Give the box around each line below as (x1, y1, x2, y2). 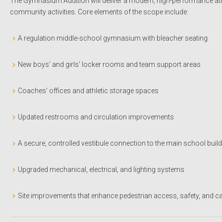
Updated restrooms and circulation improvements (18, 112, 174, 121)
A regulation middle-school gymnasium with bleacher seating (18, 34, 208, 42)
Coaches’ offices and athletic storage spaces (18, 86, 159, 95)
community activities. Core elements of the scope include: (10, 7, 188, 16)
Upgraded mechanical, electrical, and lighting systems (18, 165, 184, 173)
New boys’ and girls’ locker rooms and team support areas (18, 60, 201, 68)
